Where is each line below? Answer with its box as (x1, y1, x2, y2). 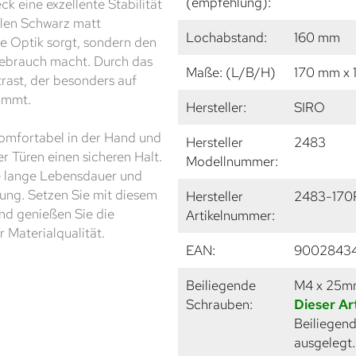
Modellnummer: (186, 152, 278, 170)
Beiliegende (186, 276, 256, 294)
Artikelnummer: (186, 206, 275, 224)
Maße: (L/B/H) (186, 63, 276, 81)
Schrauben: (186, 295, 253, 313)
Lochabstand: (186, 28, 267, 46)
